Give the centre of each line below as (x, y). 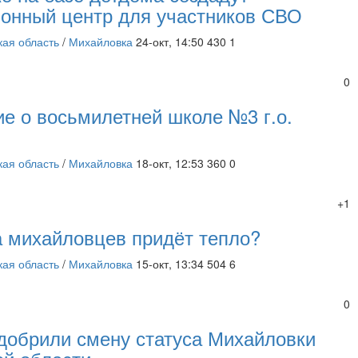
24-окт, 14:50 (170, 42)
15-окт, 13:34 (170, 264)
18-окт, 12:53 (170, 163)
